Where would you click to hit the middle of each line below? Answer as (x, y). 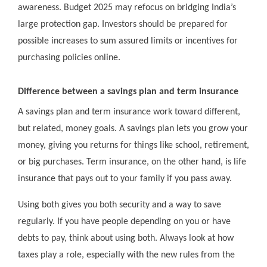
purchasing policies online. (69, 58)
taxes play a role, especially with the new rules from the (126, 255)
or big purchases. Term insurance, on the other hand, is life (132, 162)
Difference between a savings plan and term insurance (128, 92)
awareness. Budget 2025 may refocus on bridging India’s (127, 8)
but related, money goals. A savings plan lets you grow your (133, 129)
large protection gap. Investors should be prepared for (123, 25)
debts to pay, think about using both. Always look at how (126, 239)
